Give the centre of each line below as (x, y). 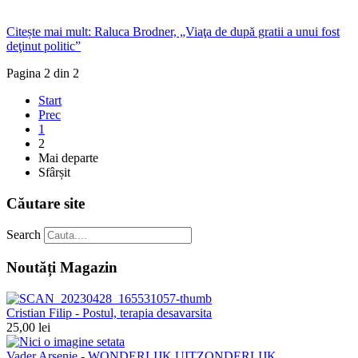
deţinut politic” (44, 46)
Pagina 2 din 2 (43, 73)
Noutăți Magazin (62, 267)
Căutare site (46, 203)
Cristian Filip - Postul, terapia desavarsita (109, 312)
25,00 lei (28, 327)
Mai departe (68, 157)
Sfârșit (54, 172)
